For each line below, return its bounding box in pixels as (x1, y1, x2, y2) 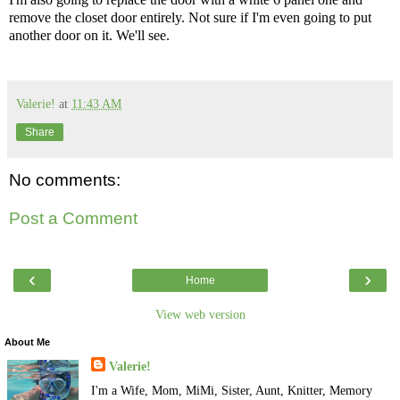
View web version (154, 306, 246, 321)
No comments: (9, 170, 121, 189)
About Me (4, 336, 50, 347)
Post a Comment (9, 209, 137, 229)
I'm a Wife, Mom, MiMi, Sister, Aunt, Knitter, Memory (90, 382, 372, 397)
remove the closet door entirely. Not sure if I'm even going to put (9, 9, 371, 25)
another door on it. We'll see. (9, 27, 170, 43)
